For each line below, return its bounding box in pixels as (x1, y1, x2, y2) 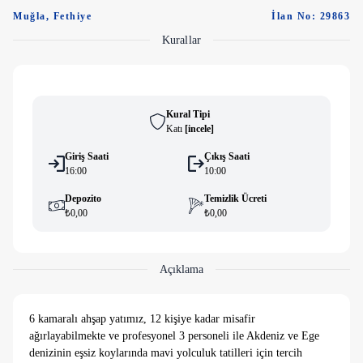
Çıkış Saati (204, 151, 250, 162)
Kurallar (162, 34, 201, 46)
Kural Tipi (165, 109, 210, 120)
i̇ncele (187, 123, 211, 135)
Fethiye (53, 11, 92, 22)
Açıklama (159, 263, 204, 275)
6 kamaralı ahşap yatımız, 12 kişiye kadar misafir (29, 313, 255, 325)
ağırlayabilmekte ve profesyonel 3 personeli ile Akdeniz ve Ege (29, 330, 319, 342)
